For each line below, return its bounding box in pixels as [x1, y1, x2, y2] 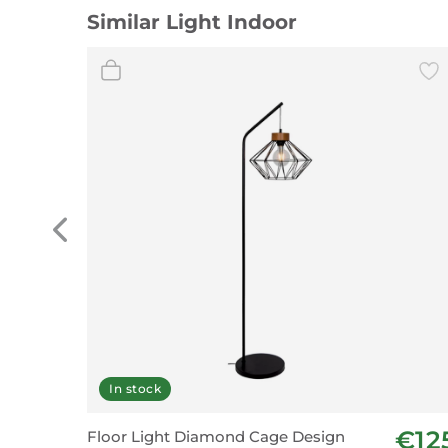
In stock [109, 381, 161, 396]
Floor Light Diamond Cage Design [87, 427, 345, 446]
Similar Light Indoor [87, 10, 297, 34]
